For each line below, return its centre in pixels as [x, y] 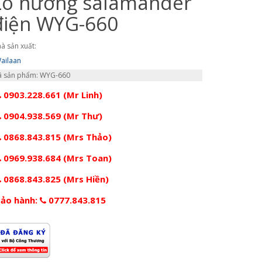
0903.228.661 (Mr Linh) [52, 94]
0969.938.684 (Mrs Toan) [56, 158]
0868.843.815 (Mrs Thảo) [56, 137]
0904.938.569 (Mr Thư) [52, 116]
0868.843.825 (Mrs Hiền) [55, 179]
